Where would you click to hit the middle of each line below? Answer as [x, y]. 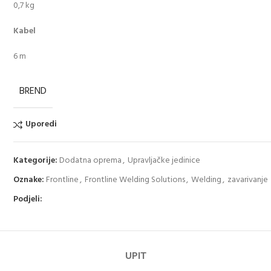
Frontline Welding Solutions [135, 180]
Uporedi [41, 124]
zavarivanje [248, 180]
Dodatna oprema [91, 160]
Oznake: [29, 180]
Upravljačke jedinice [164, 160]
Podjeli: [28, 199]
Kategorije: [36, 160]
